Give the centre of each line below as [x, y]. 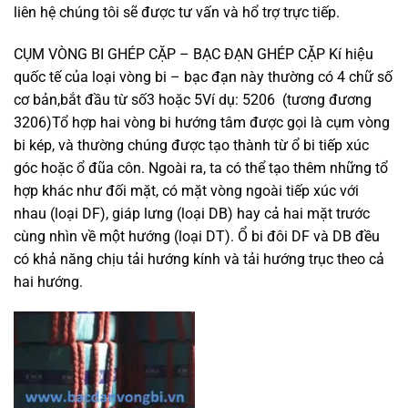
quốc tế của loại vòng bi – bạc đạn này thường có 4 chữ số [203, 76]
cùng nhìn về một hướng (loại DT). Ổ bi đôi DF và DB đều [197, 236]
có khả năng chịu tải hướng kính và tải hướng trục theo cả [199, 259]
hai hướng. [48, 281]
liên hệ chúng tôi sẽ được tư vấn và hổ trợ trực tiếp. [177, 12]
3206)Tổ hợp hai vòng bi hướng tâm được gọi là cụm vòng [202, 122]
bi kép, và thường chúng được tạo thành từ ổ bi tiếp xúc [191, 145]
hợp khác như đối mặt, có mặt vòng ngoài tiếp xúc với [186, 190]
